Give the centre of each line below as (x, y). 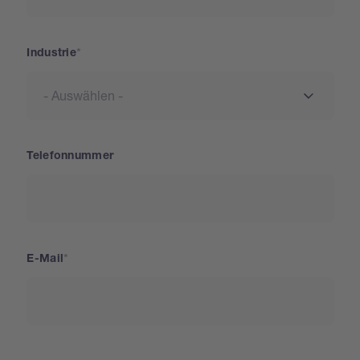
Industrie (51, 53)
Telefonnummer (70, 156)
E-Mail (45, 259)
